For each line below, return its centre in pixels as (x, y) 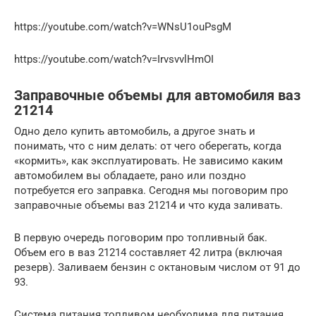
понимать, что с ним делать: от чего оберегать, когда (148, 146)
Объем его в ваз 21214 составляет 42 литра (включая (148, 253)
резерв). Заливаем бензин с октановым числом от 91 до (157, 268)
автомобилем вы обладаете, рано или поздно (130, 176)
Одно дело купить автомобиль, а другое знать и (135, 132)
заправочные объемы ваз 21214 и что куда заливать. (148, 206)
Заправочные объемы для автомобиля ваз (157, 95)
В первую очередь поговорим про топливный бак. (141, 238)
